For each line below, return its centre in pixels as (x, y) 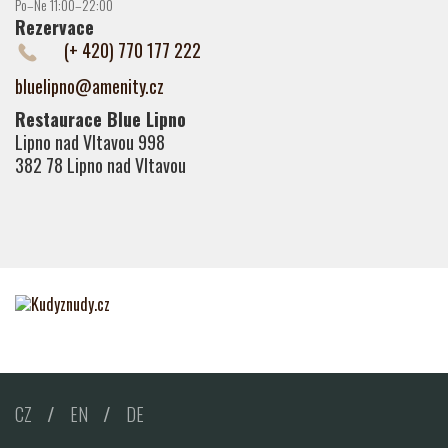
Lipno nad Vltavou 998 (90, 141)
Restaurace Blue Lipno (100, 118)
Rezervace (54, 26)
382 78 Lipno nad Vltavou (100, 164)
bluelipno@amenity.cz (89, 85)
